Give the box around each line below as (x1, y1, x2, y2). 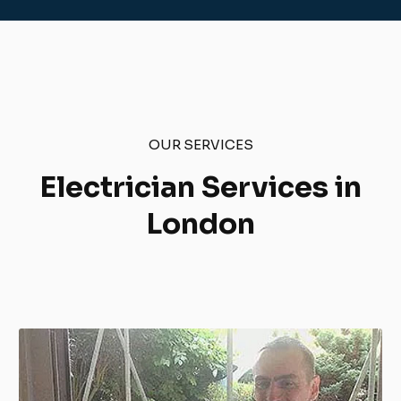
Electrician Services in (39, 169, 362, 206)
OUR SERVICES (148, 136, 253, 154)
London (146, 206, 255, 243)
